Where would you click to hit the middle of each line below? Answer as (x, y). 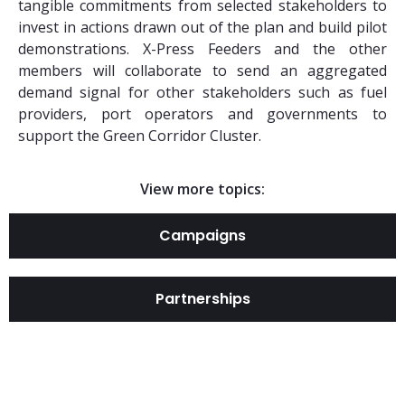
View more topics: (202, 189)
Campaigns (202, 235)
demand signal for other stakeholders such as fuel (202, 92)
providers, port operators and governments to (202, 114)
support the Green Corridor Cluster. (140, 136)
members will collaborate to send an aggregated (202, 71)
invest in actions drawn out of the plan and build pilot (202, 27)
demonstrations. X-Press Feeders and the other (202, 49)
